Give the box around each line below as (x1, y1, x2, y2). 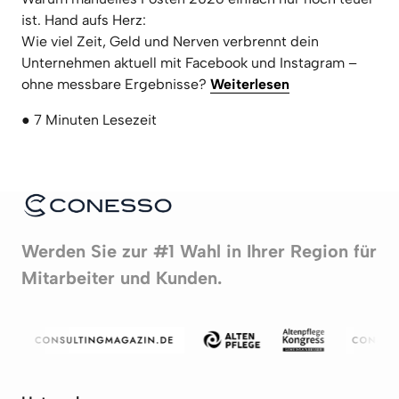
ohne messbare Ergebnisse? (21, 76, 210, 93)
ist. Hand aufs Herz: (21, 12, 146, 28)
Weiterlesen (210, 76, 289, 93)
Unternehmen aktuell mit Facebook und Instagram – (21, 54, 357, 71)
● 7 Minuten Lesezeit (21, 111, 157, 128)
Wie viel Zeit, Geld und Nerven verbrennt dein (21, 33, 319, 50)
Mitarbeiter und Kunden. (21, 267, 222, 289)
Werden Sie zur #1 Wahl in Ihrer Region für (21, 240, 377, 263)
